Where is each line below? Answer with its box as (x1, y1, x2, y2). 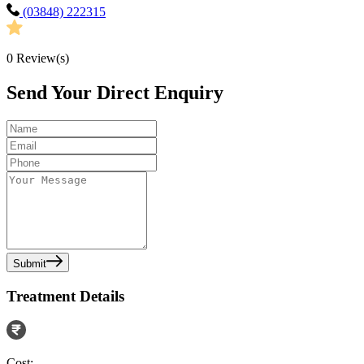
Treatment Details (6, 287, 124, 305)
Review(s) (13, 51, 69, 66)
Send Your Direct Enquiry (6, 82, 223, 104)
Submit (13, 258, 46, 270)
